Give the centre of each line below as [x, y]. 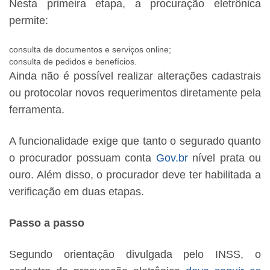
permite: [29, 21]
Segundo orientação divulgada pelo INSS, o [135, 255]
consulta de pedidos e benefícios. [73, 62]
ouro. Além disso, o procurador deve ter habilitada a [135, 175]
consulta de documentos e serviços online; [90, 50]
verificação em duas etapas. [77, 192]
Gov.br [172, 158]
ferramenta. [37, 110]
